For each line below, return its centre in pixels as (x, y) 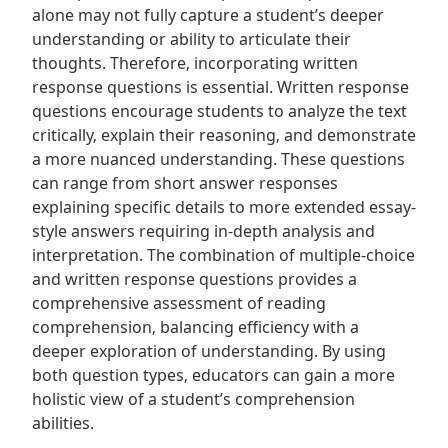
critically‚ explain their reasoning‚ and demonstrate (224, 135)
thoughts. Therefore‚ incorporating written (195, 63)
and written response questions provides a (194, 279)
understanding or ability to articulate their (191, 39)
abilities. (63, 423)
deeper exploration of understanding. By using (209, 351)
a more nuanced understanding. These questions (218, 159)
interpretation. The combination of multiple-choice (223, 255)
